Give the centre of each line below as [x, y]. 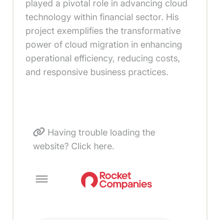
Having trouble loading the [100, 133]
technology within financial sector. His [102, 17]
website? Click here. [74, 146]
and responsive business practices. [97, 72]
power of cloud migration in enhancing [104, 45]
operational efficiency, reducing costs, [103, 58]
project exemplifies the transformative [103, 31]
